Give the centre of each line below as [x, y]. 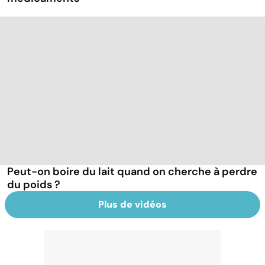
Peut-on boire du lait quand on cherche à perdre [132, 172]
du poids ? [34, 185]
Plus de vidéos [132, 205]
